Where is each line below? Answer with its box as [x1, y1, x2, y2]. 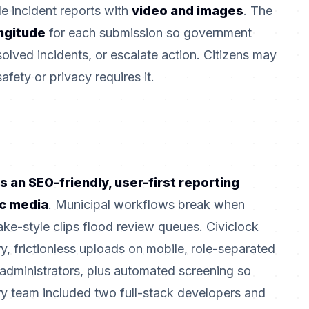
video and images [132, 3, 243, 19]
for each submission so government [46, 26, 252, 41]
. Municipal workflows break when [48, 197, 245, 212]
